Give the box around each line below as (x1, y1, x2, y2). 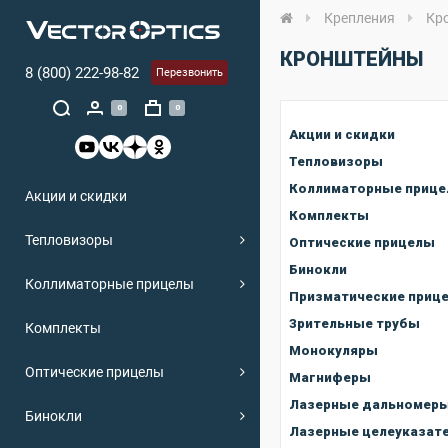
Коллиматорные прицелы (25, 275, 194, 292)
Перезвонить (156, 66, 223, 79)
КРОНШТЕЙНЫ (280, 47, 423, 71)
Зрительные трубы (289, 316, 420, 331)
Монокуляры (289, 343, 378, 358)
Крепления (324, 10, 395, 26)
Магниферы (289, 370, 371, 385)
